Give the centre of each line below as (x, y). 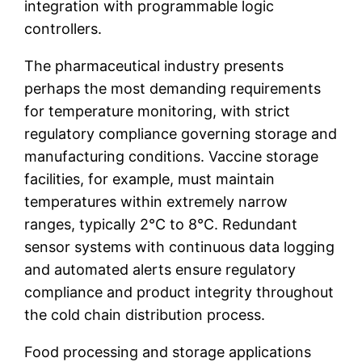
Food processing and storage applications (168, 351)
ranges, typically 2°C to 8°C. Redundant (161, 224)
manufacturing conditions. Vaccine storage (172, 156)
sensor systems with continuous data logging (180, 246)
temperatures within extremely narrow (156, 201)
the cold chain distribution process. (145, 314)
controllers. (63, 28)
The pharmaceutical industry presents (154, 65)
